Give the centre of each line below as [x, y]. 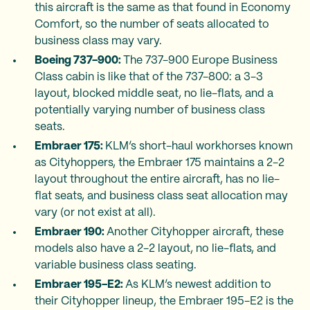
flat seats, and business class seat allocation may [161, 196]
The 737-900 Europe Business [200, 60]
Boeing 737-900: [79, 60]
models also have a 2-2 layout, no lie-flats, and [155, 248]
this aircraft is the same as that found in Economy [163, 8]
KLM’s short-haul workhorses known [199, 146]
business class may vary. [98, 41]
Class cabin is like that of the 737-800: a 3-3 [149, 77]
